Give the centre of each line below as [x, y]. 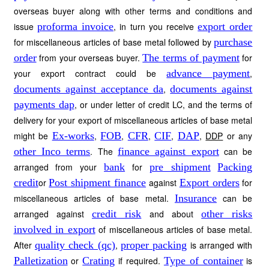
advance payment [208, 73]
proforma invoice [75, 26]
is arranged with [220, 245]
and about [171, 214]
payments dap [44, 104]
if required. [139, 261]
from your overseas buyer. [89, 58]
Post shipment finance [98, 183]
